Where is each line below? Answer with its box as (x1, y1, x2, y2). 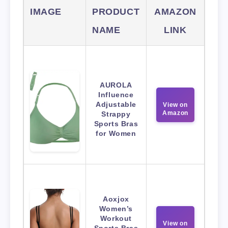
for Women (96, 129, 136, 137)
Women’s (99, 204, 133, 213)
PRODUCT (92, 6, 140, 17)
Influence (98, 90, 134, 99)
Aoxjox (103, 194, 129, 203)
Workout (100, 214, 132, 222)
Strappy (101, 109, 131, 118)
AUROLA (100, 80, 132, 89)
